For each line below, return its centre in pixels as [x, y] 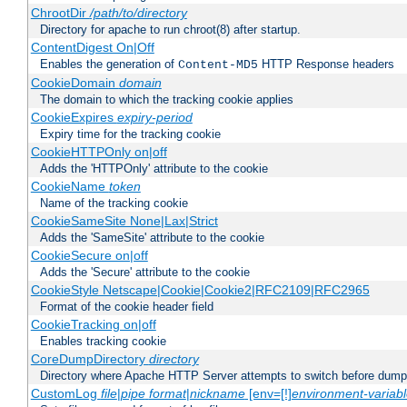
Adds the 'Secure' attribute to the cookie [145, 273]
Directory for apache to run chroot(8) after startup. [170, 30]
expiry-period [154, 118]
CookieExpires [74, 118]
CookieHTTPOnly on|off [99, 152]
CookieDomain [74, 83]
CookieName [69, 187]
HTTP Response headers [326, 65]
